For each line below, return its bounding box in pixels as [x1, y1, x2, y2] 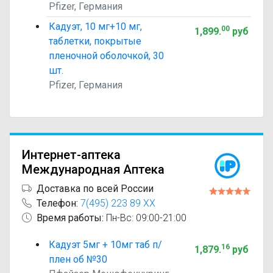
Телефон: [37, 197, 78, 209]
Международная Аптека [22, 162, 165, 177]
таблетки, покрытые [49, 35, 141, 47]
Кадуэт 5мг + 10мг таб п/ [49, 239, 162, 250]
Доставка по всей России [37, 183, 154, 194]
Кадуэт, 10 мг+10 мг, [49, 21, 142, 32]
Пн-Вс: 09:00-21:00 [104, 212, 186, 224]
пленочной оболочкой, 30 [49, 50, 164, 62]
